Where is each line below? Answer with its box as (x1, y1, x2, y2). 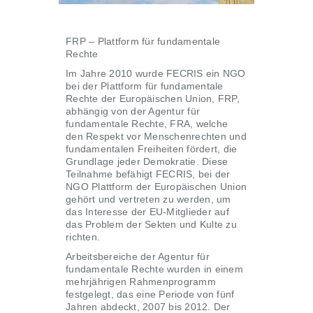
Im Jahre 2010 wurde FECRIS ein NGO (66, 68, 246, 79)
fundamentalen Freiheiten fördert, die (66, 143, 238, 154)
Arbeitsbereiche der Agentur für (66, 251, 210, 262)
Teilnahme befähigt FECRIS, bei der (66, 168, 231, 180)
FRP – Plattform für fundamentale (66, 36, 220, 47)
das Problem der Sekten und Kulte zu (66, 219, 237, 230)
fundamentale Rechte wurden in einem (66, 263, 243, 275)
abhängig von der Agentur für (66, 105, 200, 117)
